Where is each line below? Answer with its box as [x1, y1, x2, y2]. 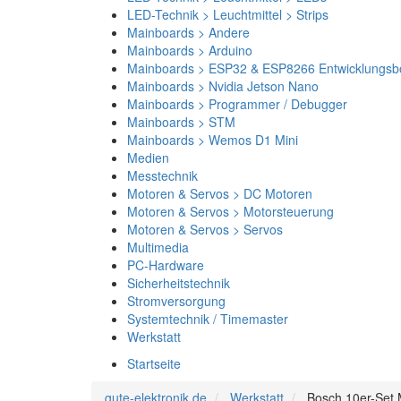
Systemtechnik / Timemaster [127, 310, 288, 328]
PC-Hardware [127, 256, 204, 274]
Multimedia [127, 238, 189, 256]
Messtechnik [127, 166, 198, 184]
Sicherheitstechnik [127, 274, 230, 292]
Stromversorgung [127, 292, 226, 310]
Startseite [127, 354, 181, 372]
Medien [127, 149, 169, 166]
